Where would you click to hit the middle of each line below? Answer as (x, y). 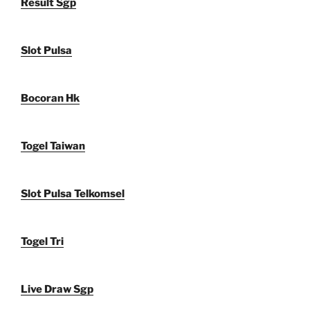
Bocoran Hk (50, 98)
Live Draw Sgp (57, 289)
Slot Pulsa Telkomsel (73, 193)
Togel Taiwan (53, 146)
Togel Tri (42, 241)
